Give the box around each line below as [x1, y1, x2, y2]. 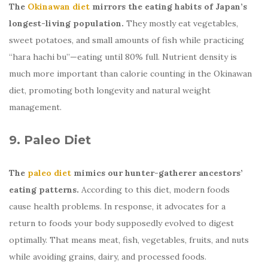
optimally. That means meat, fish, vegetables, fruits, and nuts [9, 234, 249, 245]
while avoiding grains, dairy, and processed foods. [9, 251, 209, 262]
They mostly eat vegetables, [124, 17, 238, 29]
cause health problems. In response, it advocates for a [9, 200, 226, 212]
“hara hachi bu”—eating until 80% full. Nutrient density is [9, 51, 237, 62]
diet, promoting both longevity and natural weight [9, 84, 211, 96]
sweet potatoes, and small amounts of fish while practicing [9, 34, 244, 45]
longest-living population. [9, 17, 124, 29]
